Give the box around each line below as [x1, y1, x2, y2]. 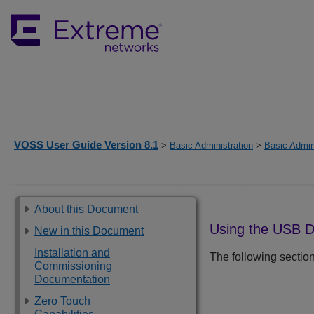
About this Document [34, 203, 138, 215]
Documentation [34, 273, 110, 285]
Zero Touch [34, 295, 90, 307]
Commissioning [34, 260, 112, 272]
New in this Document [34, 225, 144, 237]
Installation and [34, 247, 110, 259]
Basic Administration [170, 140, 253, 151]
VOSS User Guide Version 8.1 [14, 139, 158, 151]
